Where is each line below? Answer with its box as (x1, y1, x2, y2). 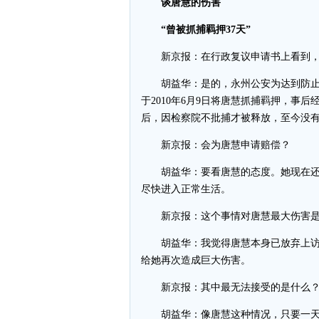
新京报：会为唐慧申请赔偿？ (141, 140, 291, 150)
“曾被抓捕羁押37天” (161, 24, 251, 35)
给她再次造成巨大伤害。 (141, 255, 251, 266)
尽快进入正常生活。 (141, 184, 231, 194)
